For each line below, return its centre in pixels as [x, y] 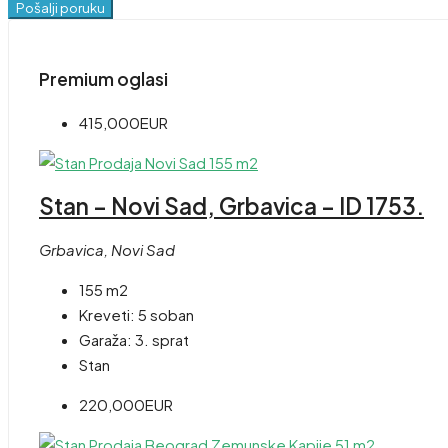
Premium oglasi [103, 79]
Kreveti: [107, 315]
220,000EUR [126, 405]
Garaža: [105, 340]
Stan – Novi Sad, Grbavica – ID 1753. [231, 205]
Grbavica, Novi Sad [107, 250]
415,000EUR [123, 122]
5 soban [166, 315]
